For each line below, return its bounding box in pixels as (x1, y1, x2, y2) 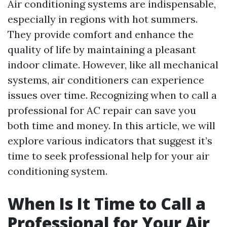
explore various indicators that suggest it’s (8, 134, 212, 147)
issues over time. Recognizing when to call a (8, 89, 217, 101)
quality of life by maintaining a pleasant (8, 43, 196, 56)
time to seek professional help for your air (8, 149, 209, 162)
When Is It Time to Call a (8, 193, 206, 214)
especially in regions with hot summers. (8, 13, 198, 25)
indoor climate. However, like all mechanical (8, 58, 218, 71)
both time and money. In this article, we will (8, 119, 215, 132)
